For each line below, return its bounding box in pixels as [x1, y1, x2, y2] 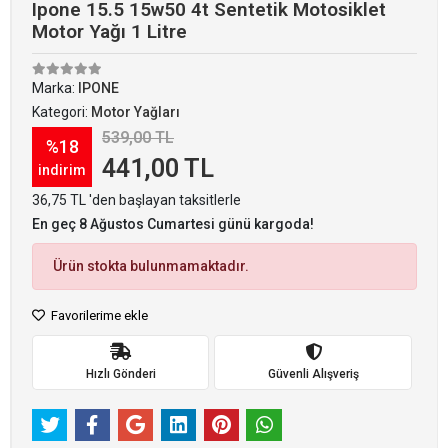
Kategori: [32, 104, 91, 120]
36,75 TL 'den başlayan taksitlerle [32, 192, 241, 208]
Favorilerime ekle [48, 308, 148, 323]
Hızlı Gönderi [85, 366, 156, 381]
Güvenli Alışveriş [267, 366, 359, 381]
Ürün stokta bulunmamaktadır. [53, 258, 249, 274]
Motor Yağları [91, 104, 180, 120]
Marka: [32, 80, 78, 96]
